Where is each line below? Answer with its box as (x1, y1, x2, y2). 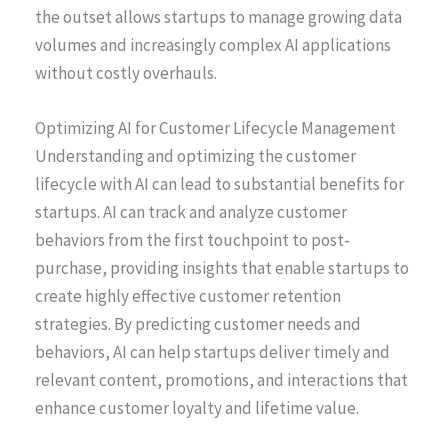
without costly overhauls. (35, 61, 217, 84)
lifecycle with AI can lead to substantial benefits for (35, 173, 404, 196)
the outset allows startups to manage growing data (35, 5, 402, 28)
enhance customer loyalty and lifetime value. (35, 397, 359, 420)
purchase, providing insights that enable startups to (35, 257, 409, 280)
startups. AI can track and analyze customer (35, 201, 347, 224)
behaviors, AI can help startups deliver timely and (35, 341, 390, 364)
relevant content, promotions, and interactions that (35, 369, 408, 392)
